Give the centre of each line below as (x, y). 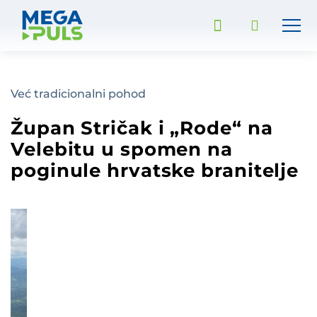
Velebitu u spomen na (122, 149)
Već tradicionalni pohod (78, 94)
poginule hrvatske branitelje (155, 171)
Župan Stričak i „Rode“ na (142, 128)
